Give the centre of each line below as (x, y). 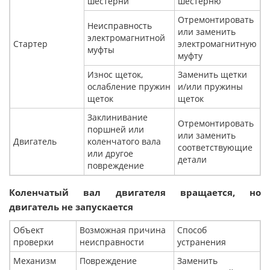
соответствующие (215, 148)
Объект (29, 230)
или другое (110, 154)
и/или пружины (210, 87)
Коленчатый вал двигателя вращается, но (135, 193)
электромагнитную (217, 44)
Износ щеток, (115, 75)
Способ (192, 230)
